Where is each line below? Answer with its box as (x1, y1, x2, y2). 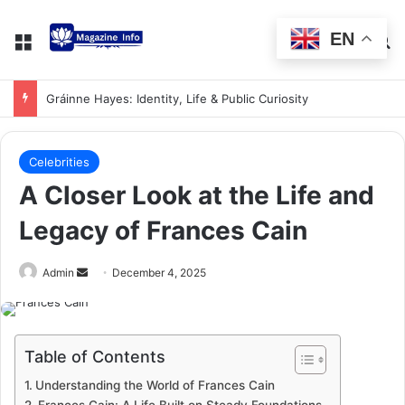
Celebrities (29, 155, 89, 169)
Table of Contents (24, 346, 165, 366)
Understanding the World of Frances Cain (34, 378, 275, 392)
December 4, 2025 (112, 266, 206, 279)
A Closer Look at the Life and (19, 180, 374, 211)
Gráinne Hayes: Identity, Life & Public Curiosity (46, 91, 308, 106)
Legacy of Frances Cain (19, 215, 307, 246)
